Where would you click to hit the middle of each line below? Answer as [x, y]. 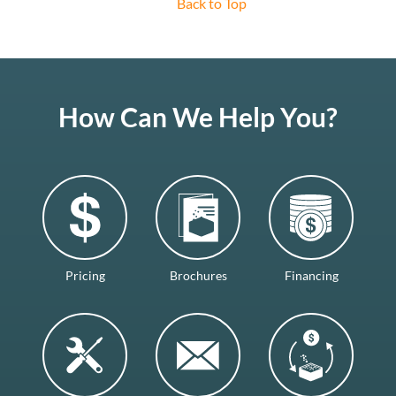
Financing [311, 275]
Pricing [85, 275]
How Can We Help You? [198, 117]
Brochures [198, 275]
